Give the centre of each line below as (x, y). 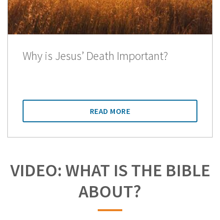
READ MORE (110, 111)
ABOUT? (110, 192)
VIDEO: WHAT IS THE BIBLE (110, 170)
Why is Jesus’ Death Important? (95, 56)
